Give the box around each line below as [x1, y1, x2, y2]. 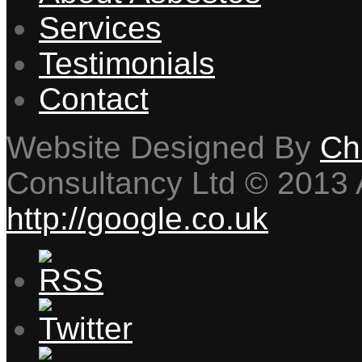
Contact [39, 82, 149, 117]
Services [39, 11, 162, 46]
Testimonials [39, 46, 215, 82]
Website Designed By [6, 130, 320, 166]
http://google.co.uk [6, 201, 268, 237]
